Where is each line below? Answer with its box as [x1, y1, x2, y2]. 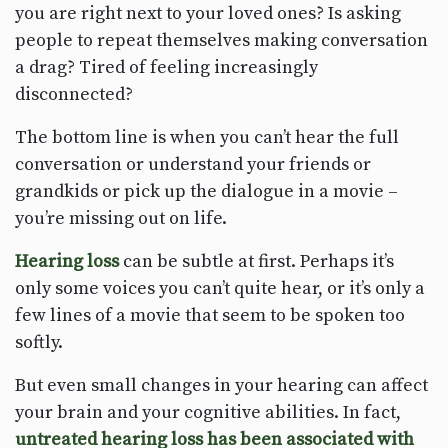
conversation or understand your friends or [15, 152, 371, 176]
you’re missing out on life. [15, 206, 227, 230]
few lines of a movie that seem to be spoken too [15, 303, 405, 327]
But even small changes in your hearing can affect [15, 373, 428, 397]
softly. [15, 330, 63, 354]
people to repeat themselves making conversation [15, 28, 428, 52]
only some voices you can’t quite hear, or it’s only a [15, 276, 425, 300]
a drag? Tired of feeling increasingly [15, 55, 318, 79]
